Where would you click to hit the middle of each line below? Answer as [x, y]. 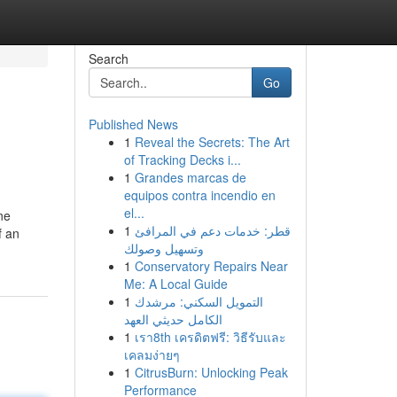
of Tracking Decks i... [182, 160]
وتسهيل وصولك [163, 248]
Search [108, 58]
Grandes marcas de [190, 177]
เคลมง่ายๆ [152, 354]
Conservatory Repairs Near [211, 266]
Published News [133, 124]
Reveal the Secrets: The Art [212, 142]
